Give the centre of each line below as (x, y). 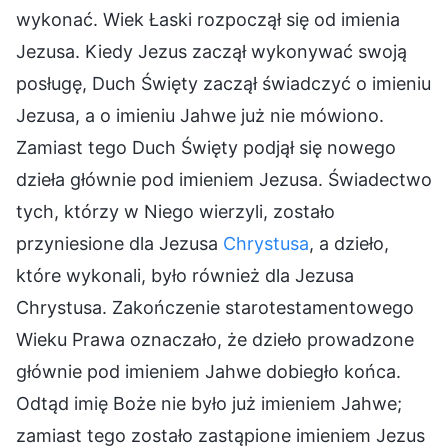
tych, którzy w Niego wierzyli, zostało (175, 211)
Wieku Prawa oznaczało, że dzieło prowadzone (215, 339)
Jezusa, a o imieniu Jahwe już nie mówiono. (200, 115)
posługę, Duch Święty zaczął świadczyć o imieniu (223, 83)
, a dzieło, (349, 243)
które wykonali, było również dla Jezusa (185, 275)
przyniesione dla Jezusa (119, 243)
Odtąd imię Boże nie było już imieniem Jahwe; (209, 403)
